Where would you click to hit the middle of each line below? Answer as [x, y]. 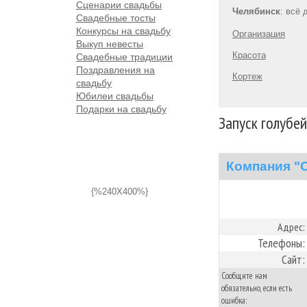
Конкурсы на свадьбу [123, 31]
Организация [259, 34]
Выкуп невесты [110, 44]
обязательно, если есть [257, 288]
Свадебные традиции [124, 57]
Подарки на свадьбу [121, 109]
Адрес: [291, 227]
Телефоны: [281, 243]
